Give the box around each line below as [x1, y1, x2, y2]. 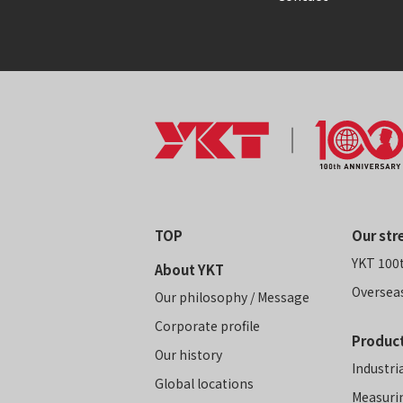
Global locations [155, 373, 254, 392]
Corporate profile [155, 316, 260, 335]
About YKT [155, 259, 224, 279]
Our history [155, 345, 222, 363]
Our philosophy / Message [155, 287, 309, 306]
